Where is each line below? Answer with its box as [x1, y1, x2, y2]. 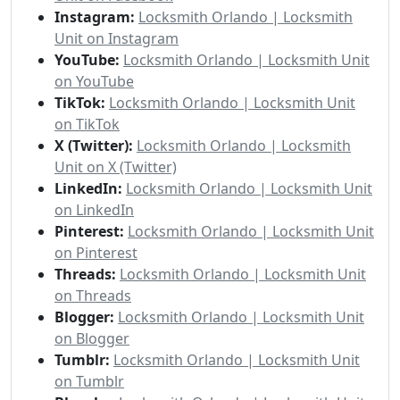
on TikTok [54, 114, 120, 134]
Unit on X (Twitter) [54, 157, 177, 177]
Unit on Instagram [54, 29, 179, 48]
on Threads [54, 286, 131, 305]
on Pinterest [54, 243, 137, 262]
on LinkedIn [54, 200, 134, 220]
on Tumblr [54, 371, 124, 391]
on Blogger [54, 329, 129, 348]
